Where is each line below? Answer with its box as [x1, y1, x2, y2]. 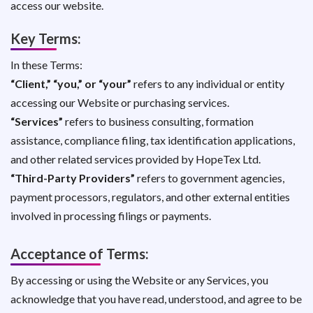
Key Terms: [10, 30, 81, 47]
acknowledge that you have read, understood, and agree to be [10, 292, 302, 305]
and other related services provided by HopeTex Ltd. [10, 152, 261, 166]
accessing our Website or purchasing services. [10, 96, 229, 109]
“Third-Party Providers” [10, 171, 135, 184]
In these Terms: [10, 58, 82, 71]
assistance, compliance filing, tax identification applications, [10, 133, 295, 147]
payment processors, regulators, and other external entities [10, 190, 290, 203]
